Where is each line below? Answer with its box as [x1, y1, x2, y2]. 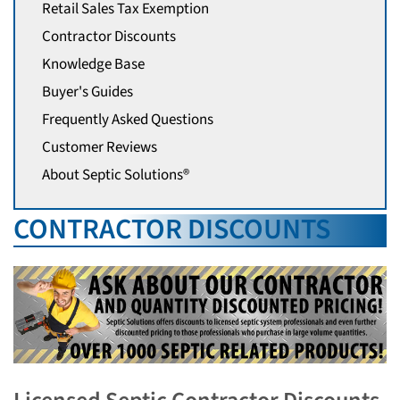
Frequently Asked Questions [42, 109, 213, 131]
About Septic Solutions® [42, 164, 189, 187]
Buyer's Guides [42, 81, 133, 104]
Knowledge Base [42, 54, 145, 76]
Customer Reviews [42, 137, 157, 159]
